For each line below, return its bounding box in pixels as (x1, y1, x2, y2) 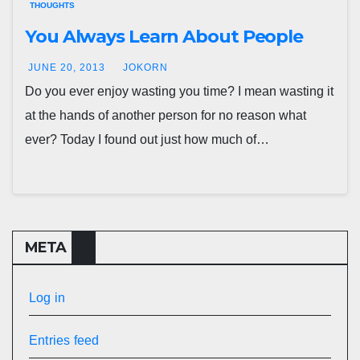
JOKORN (123, 62, 168, 73)
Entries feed (29, 333, 100, 347)
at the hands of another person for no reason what (25, 108, 306, 122)
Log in (29, 291, 66, 305)
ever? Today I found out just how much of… (25, 133, 269, 146)
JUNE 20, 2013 (28, 62, 108, 73)
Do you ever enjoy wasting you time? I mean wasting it (25, 84, 333, 98)
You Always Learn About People (25, 26, 304, 47)
